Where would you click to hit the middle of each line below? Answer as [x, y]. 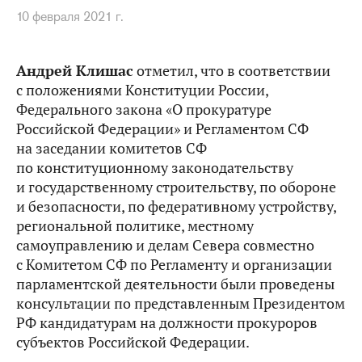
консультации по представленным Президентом [181, 303]
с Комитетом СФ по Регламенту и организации [174, 265]
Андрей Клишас [75, 71]
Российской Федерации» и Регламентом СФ [162, 129]
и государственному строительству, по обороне [176, 187]
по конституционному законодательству [155, 168]
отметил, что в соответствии [232, 71]
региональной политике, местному [135, 226]
